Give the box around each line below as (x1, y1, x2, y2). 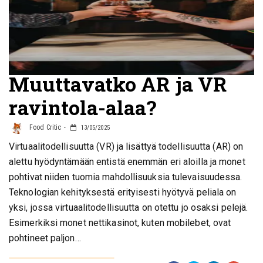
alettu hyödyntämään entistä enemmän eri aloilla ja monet (9, 156, 245, 167)
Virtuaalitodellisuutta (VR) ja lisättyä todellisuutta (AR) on (9, 141, 244, 152)
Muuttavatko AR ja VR (9, 70, 228, 97)
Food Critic (28, 123, 62, 132)
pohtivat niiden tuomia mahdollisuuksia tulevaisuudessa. (9, 171, 242, 183)
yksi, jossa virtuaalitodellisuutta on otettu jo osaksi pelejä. (9, 202, 248, 213)
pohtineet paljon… (9, 232, 81, 244)
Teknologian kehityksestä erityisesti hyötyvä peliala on (9, 187, 237, 198)
